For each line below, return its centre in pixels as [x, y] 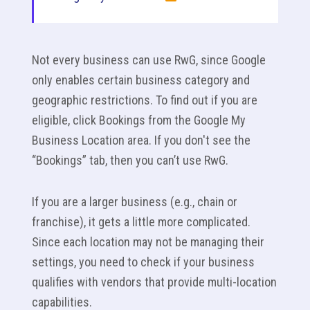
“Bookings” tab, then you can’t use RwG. [130, 161]
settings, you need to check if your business [143, 262]
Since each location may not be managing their [148, 242]
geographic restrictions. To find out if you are [145, 100]
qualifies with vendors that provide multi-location [154, 282]
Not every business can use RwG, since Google [149, 60]
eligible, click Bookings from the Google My [139, 120]
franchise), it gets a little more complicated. [141, 222]
